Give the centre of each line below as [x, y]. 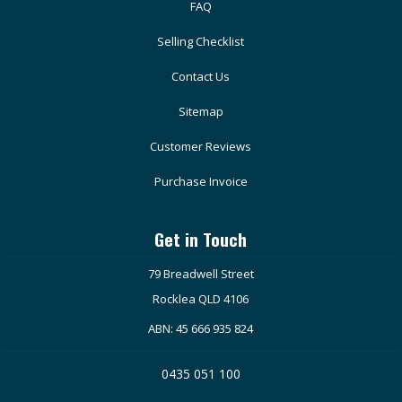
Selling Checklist [201, 42]
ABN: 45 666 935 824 [201, 329]
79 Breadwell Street [201, 274]
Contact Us [201, 77]
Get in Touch [201, 239]
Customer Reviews [201, 147]
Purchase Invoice [201, 182]
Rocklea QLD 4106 [201, 299]
